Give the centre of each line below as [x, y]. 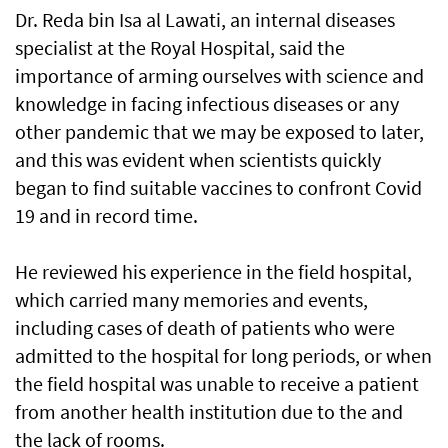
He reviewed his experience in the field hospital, [213, 272]
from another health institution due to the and [209, 412]
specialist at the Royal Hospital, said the [180, 48]
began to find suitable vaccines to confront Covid [218, 188]
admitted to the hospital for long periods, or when [223, 356]
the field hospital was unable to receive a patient [217, 384]
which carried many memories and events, [191, 300]
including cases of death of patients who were [205, 328]
